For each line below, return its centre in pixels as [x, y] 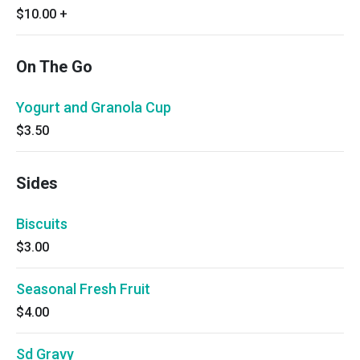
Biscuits [42, 224]
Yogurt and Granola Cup [94, 107]
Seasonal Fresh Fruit [83, 289]
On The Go [54, 67]
